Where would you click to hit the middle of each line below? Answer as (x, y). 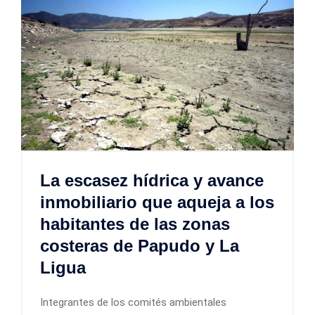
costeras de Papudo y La (140, 246)
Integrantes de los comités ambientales (133, 303)
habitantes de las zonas (135, 224)
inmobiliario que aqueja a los (157, 202)
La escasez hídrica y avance (152, 181)
